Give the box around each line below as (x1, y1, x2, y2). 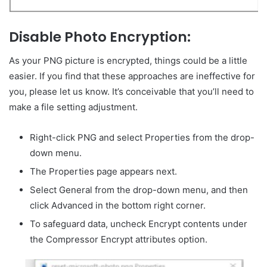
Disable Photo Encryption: (9, 27, 191, 46)
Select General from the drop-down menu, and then (30, 184, 248, 196)
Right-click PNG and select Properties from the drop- (30, 132, 254, 144)
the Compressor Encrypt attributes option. (30, 234, 207, 246)
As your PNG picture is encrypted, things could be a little (9, 55, 247, 67)
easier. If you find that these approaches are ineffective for (9, 70, 255, 82)
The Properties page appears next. (30, 166, 177, 178)
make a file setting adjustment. (9, 101, 138, 113)
